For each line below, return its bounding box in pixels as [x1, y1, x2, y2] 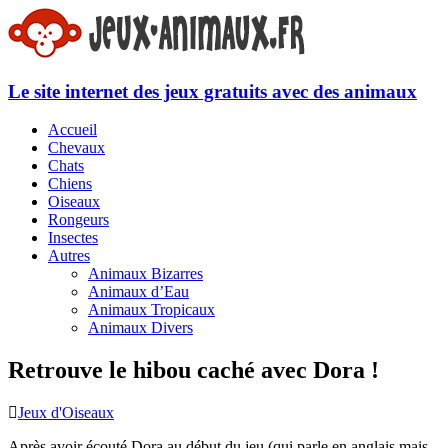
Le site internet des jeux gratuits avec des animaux [8, 80, 417, 102]
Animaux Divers [88, 319, 193, 337]
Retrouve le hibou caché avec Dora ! [8, 357, 379, 384]
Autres [48, 247, 90, 265]
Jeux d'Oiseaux [18, 404, 114, 422]
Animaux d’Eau [88, 283, 189, 301]
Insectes [48, 229, 98, 247]
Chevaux [48, 139, 105, 157]
